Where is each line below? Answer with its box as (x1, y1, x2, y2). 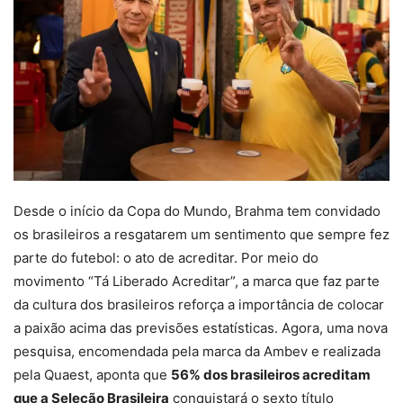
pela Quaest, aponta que (13, 365, 171, 383)
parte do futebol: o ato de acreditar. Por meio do (13, 248, 318, 266)
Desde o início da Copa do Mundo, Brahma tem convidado (13, 201, 381, 219)
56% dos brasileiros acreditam (171, 365, 371, 383)
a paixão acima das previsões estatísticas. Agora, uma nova (13, 318, 388, 336)
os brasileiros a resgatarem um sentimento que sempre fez (13, 225, 390, 243)
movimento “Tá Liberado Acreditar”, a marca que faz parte (13, 272, 380, 290)
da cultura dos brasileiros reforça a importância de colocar (13, 295, 384, 313)
